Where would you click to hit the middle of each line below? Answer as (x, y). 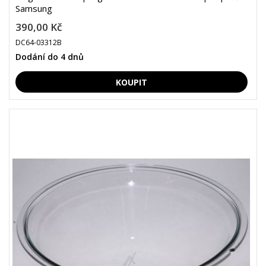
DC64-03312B (39, 42)
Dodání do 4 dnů (50, 57)
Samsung (34, 8)
